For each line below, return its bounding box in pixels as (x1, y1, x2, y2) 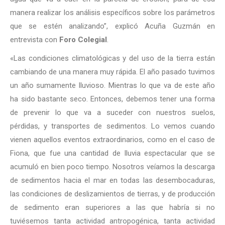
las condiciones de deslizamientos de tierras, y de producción (10, 189, 215, 198)
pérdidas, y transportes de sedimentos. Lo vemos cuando (10, 122, 215, 131)
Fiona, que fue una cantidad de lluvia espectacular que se (10, 149, 215, 158)
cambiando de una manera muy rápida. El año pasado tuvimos (10, 67, 215, 76)
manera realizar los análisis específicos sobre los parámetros (10, 8, 215, 17)
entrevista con (10, 35, 59, 44)
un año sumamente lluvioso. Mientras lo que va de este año (10, 81, 215, 90)
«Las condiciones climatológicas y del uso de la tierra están (10, 54, 215, 63)
